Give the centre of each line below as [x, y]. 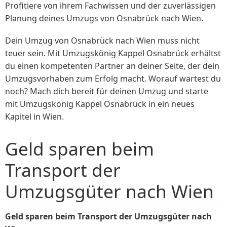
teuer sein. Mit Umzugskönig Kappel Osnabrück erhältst [113, 53]
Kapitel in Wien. [34, 117]
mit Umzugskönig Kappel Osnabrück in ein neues [100, 104]
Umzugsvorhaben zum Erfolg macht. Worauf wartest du [113, 79]
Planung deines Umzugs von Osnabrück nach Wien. [104, 18]
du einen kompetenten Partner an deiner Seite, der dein [112, 66]
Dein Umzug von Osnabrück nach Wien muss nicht [102, 41]
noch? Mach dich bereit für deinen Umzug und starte [107, 91]
